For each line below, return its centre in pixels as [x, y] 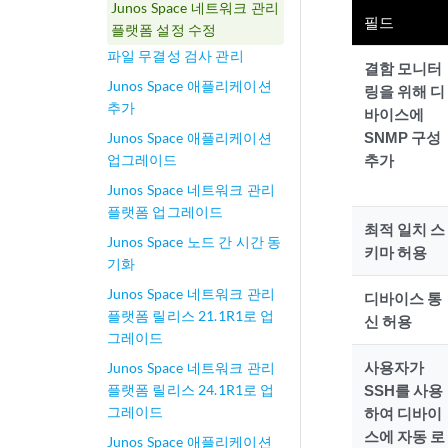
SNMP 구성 [402, 137]
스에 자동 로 [404, 436]
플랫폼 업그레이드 [165, 211]
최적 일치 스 [404, 229]
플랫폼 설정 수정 [163, 29]
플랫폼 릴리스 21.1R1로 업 [190, 315]
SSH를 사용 [403, 390]
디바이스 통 [402, 298]
